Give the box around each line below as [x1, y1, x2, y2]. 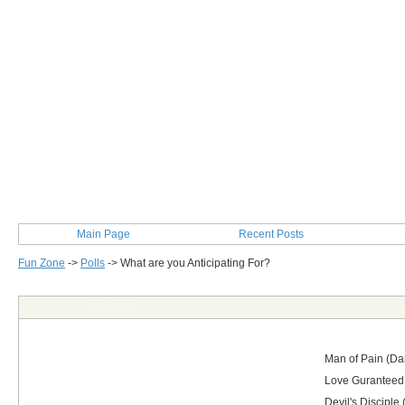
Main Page [76, 228, 130, 240]
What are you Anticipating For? [120, 257, 270, 269]
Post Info [90, 301, 136, 314]
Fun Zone [18, 257, 65, 269]
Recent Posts [239, 228, 304, 240]
